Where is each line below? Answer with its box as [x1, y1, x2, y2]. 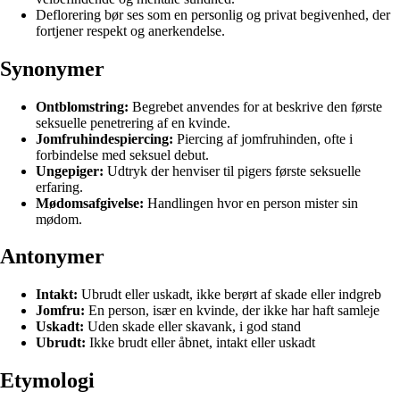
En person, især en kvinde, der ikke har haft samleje [85, 303, 379, 319]
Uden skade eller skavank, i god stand [84, 319, 301, 335]
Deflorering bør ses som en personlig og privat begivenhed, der [36, 6, 390, 22]
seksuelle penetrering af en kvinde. [36, 114, 230, 130]
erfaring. [36, 179, 83, 195]
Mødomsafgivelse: [36, 195, 144, 211]
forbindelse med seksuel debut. [36, 146, 209, 162]
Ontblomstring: [36, 98, 129, 114]
